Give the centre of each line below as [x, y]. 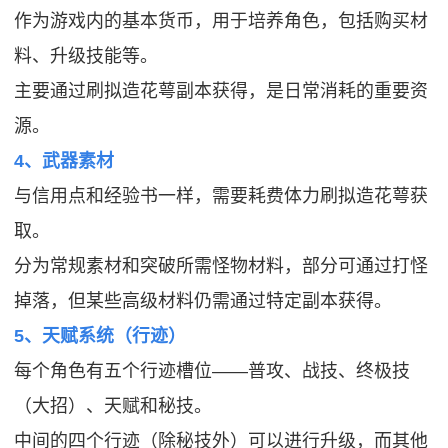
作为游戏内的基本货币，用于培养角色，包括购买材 [221, 20]
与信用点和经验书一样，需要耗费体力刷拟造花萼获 [221, 195]
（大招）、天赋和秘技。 [113, 405]
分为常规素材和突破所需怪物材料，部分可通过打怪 [221, 265]
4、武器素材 [64, 160]
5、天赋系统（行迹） [100, 335]
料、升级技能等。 [86, 55]
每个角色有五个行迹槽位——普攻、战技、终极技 [212, 370]
